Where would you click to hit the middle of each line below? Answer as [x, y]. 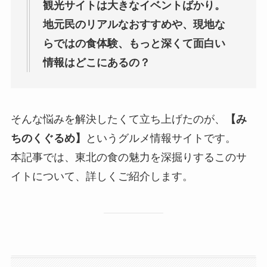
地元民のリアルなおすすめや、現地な [134, 25]
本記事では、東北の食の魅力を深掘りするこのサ [128, 157]
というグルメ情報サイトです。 [161, 138]
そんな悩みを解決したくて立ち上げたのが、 [118, 119]
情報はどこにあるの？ [96, 63]
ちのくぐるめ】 [48, 138]
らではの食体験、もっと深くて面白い [134, 44]
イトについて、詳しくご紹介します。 [102, 176]
